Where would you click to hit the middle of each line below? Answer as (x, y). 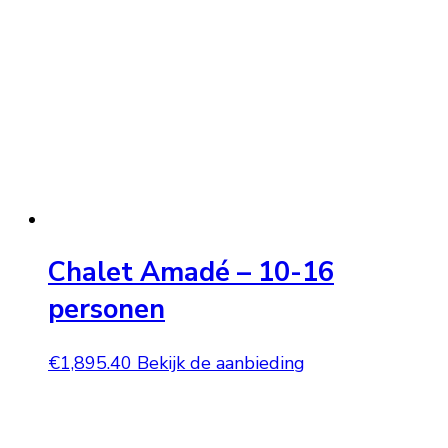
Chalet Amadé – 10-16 (191, 273)
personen (106, 310)
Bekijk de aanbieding (221, 362)
